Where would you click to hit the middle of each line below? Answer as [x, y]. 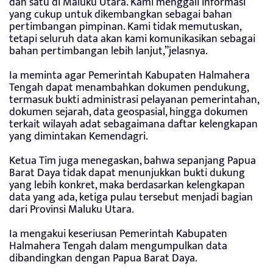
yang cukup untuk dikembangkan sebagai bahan [121, 14]
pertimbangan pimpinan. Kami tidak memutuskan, [125, 27]
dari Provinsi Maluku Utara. [72, 209]
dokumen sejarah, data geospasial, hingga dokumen [129, 112]
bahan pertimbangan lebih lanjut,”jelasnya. [108, 51]
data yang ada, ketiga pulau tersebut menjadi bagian [131, 197]
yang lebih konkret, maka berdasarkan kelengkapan [127, 185]
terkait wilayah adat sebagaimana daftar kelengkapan [133, 124]
